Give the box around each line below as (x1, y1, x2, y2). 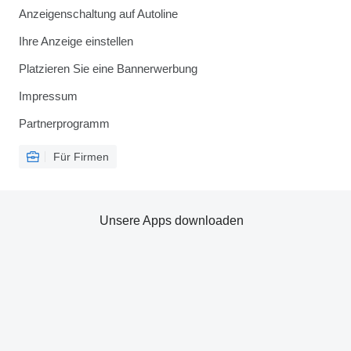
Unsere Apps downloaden (100, 214, 244, 227)
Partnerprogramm (19, 117, 110, 130)
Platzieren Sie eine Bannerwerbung (19, 62, 197, 75)
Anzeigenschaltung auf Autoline (19, 7, 178, 20)
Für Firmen (53, 150, 109, 163)
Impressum (19, 89, 78, 103)
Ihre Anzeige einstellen (19, 34, 133, 48)
